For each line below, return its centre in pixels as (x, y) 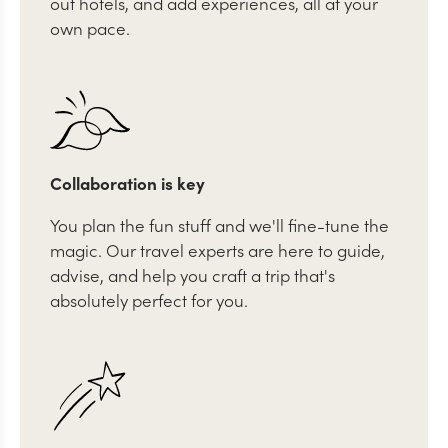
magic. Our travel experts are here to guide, (217, 250)
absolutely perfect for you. (149, 300)
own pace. (90, 27)
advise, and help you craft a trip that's (192, 275)
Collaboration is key (127, 182)
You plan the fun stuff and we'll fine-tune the (219, 225)
